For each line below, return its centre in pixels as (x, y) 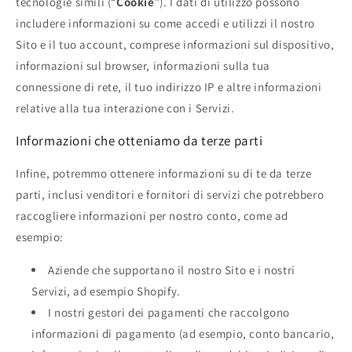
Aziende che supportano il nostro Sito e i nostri (172, 269)
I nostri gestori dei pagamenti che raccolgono (169, 312)
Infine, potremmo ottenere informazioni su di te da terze (164, 173)
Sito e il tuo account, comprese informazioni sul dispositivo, (175, 44)
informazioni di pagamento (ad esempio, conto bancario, (183, 333)
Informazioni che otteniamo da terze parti (139, 140)
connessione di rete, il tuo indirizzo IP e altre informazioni (169, 86)
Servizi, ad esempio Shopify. (106, 291)
